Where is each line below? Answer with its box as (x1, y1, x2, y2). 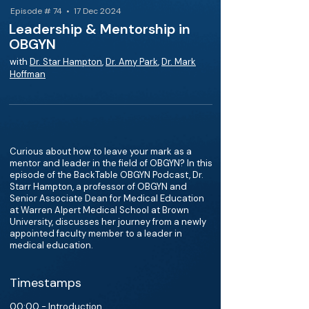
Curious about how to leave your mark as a (10, 146, 192, 157)
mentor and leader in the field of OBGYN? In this (10, 157, 212, 169)
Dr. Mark (161, 56, 196, 68)
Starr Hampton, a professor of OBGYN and (10, 181, 187, 192)
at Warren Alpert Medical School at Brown (10, 204, 189, 216)
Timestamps (10, 275, 81, 291)
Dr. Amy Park (106, 56, 158, 68)
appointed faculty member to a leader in (10, 228, 182, 239)
